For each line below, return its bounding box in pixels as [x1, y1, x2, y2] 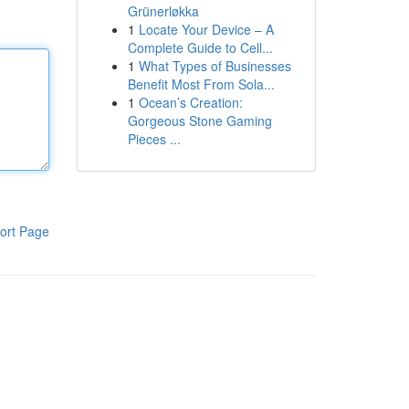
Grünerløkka [127, 2, 199, 20]
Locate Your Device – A [138, 20, 274, 38]
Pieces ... [127, 130, 181, 148]
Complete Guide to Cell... [127, 38, 273, 57]
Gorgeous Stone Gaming [127, 111, 272, 130]
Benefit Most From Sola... [127, 75, 275, 93]
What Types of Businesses [138, 57, 291, 75]
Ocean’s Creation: [138, 93, 243, 111]
